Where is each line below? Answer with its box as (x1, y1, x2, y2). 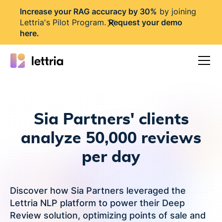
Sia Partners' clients (33, 111, 189, 127)
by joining (157, 6, 196, 16)
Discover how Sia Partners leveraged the (10, 185, 186, 196)
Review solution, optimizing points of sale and (10, 210, 206, 221)
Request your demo (109, 17, 182, 27)
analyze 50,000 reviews (21, 130, 201, 146)
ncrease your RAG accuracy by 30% (22, 6, 157, 16)
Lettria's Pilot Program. (20, 17, 109, 27)
